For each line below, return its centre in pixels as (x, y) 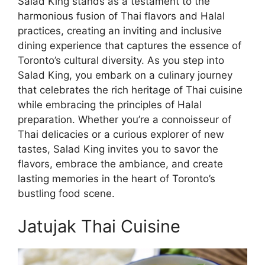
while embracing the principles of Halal (110, 105)
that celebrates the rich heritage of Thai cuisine (130, 90)
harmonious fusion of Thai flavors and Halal (121, 16)
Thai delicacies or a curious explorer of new (121, 135)
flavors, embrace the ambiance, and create (120, 164)
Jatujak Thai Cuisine (99, 226)
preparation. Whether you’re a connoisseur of (125, 120)
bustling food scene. (66, 194)
